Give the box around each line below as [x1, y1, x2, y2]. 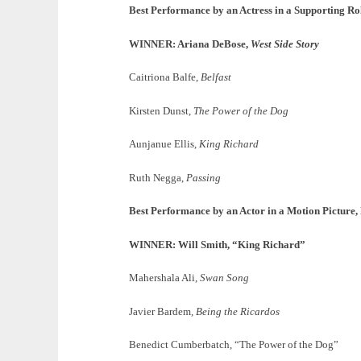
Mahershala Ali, [129, 272, 200, 284]
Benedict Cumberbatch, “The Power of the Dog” [129, 338, 338, 351]
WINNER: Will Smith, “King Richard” [129, 238, 305, 251]
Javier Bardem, [129, 305, 196, 317]
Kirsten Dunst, [129, 104, 193, 117]
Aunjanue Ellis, [129, 138, 199, 151]
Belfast [201, 71, 231, 84]
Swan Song [200, 272, 249, 284]
